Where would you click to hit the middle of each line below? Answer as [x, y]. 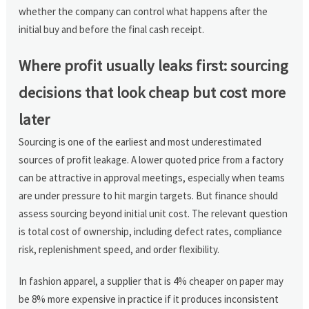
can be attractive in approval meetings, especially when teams [152, 177]
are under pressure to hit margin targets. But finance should [149, 195]
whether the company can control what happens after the [143, 11]
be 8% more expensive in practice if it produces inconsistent [149, 299]
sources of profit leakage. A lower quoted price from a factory [151, 159]
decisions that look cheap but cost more [152, 92]
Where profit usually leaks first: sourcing [154, 65]
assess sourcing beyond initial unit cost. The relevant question [153, 213]
